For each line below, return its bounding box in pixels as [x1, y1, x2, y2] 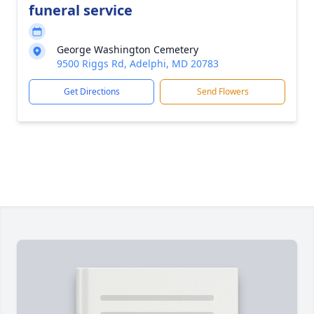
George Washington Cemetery [57, 43, 198, 56]
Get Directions [63, 86, 120, 97]
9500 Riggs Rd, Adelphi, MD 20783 [57, 57, 219, 70]
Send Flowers [196, 86, 249, 97]
